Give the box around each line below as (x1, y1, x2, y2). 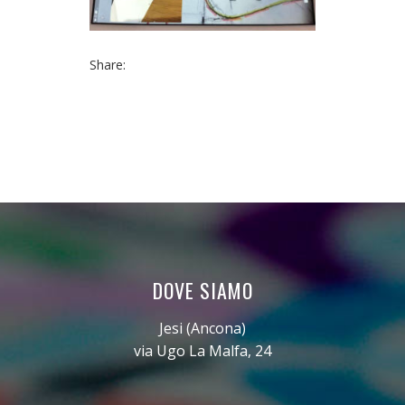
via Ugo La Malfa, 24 (134, 340, 271, 361)
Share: (89, 55, 126, 73)
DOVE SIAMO (152, 275, 253, 305)
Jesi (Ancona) (159, 317, 246, 338)
